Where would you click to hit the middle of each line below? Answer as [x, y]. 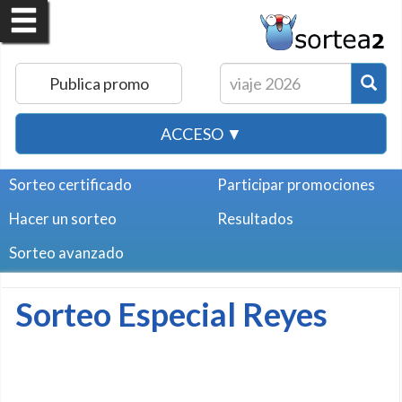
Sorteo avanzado [66, 253]
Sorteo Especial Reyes [171, 314]
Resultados [255, 218]
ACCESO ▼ [201, 134]
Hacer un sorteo [63, 218]
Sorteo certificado [70, 184]
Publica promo [99, 83]
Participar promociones [296, 184]
